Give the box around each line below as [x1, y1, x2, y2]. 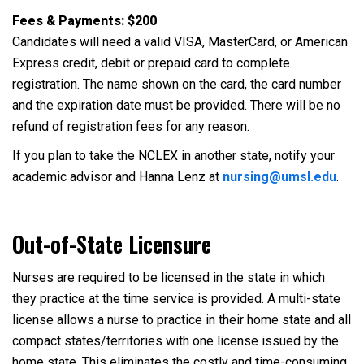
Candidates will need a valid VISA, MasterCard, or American [12, 34, 348, 50]
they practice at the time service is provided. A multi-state [12, 291, 340, 306]
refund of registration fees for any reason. [12, 119, 249, 134]
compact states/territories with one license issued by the [12, 333, 339, 349]
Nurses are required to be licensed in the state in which [12, 270, 325, 285]
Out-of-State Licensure [12, 227, 211, 260]
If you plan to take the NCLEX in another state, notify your [12, 148, 335, 163]
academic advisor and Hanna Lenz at [12, 169, 223, 184]
